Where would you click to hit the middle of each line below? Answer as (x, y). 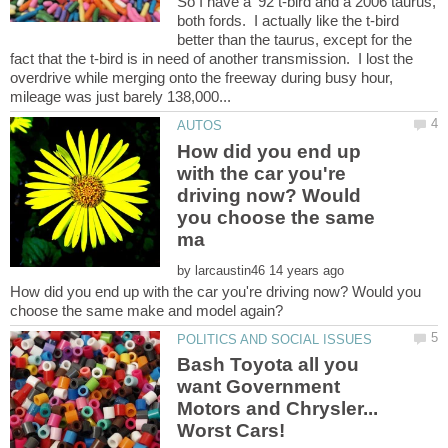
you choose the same (276, 217)
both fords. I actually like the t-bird (288, 21)
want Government (259, 387)
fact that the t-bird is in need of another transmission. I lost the (211, 59)
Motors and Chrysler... (278, 409)
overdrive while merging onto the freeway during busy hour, (201, 78)
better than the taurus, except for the (295, 40)
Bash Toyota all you (268, 365)
